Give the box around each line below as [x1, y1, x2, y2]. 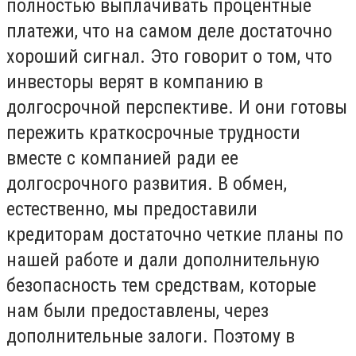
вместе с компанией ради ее [6, 147, 238, 170]
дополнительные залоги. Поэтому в [6, 325, 295, 348]
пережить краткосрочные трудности [6, 122, 300, 145]
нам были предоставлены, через [6, 300, 269, 323]
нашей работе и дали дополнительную [6, 249, 319, 272]
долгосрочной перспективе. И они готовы [6, 96, 347, 119]
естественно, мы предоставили [6, 198, 257, 221]
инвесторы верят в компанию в [6, 71, 263, 94]
